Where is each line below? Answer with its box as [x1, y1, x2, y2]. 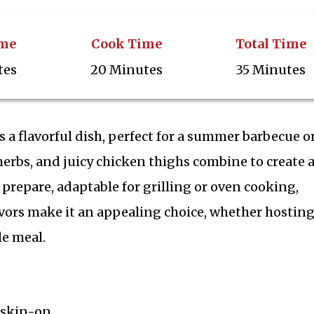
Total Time [235, 36, 306, 52]
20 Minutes [90, 62, 163, 78]
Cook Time [91, 36, 163, 52]
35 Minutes [235, 62, 306, 78]
